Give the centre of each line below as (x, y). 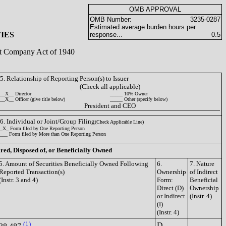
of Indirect (204, 172)
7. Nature (202, 164)
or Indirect (171, 196)
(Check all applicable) (110, 87)
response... (106, 35)
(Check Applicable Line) (119, 122)
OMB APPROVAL (155, 9)
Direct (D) (170, 188)
